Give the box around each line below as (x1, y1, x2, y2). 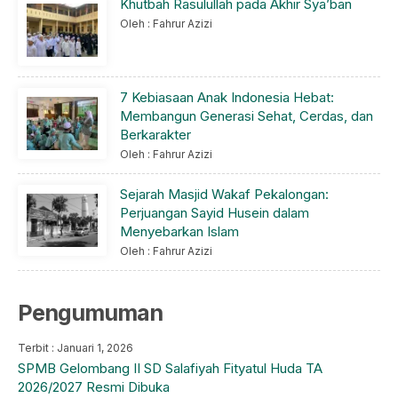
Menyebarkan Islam (120, 223, 239, 241)
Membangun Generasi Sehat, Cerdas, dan (120, 107, 373, 125)
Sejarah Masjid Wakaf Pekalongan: (120, 186, 329, 203)
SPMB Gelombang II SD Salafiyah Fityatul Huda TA (18, 360, 322, 378)
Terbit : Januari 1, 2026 (18, 341, 133, 355)
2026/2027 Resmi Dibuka (18, 378, 170, 396)
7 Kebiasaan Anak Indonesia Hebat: (120, 89, 334, 107)
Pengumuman (18, 299, 163, 327)
